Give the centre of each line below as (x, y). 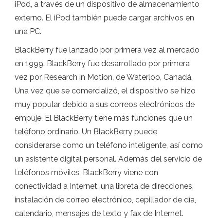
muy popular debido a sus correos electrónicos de (105, 104)
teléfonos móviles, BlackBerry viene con (86, 173)
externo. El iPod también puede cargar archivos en (104, 18)
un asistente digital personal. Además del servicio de (108, 159)
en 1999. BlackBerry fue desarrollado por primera (102, 64)
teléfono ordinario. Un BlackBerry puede (86, 132)
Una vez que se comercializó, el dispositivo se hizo (105, 91)
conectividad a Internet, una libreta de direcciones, (104, 186)
